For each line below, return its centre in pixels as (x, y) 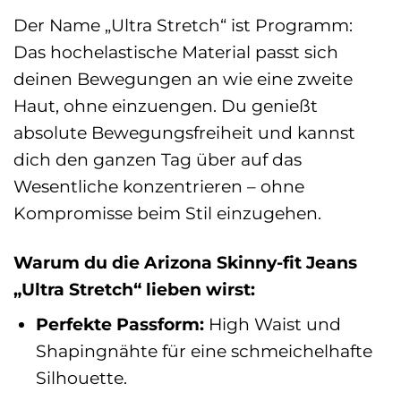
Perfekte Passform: (119, 324)
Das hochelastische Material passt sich (176, 51)
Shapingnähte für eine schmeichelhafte (204, 351)
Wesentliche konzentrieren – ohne (159, 186)
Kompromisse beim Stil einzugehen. (167, 213)
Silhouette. (81, 378)
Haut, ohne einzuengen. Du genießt (166, 105)
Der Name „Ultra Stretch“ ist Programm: (183, 25)
